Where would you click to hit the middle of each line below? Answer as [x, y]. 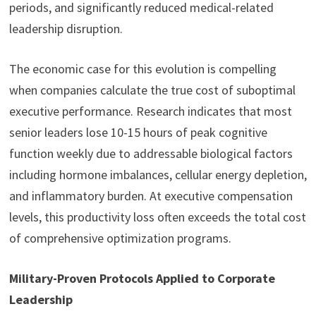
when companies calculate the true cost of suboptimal [152, 90]
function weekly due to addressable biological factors [151, 154]
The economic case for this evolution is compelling [142, 69]
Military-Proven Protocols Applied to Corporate [142, 279]
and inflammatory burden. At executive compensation [151, 196]
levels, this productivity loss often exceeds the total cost [157, 217]
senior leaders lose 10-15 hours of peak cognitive [138, 133]
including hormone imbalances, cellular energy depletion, [158, 175]
